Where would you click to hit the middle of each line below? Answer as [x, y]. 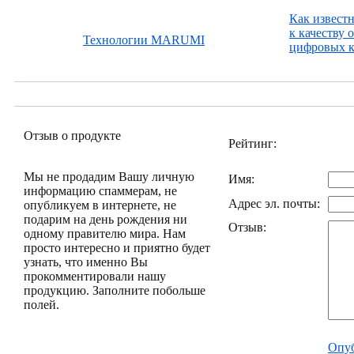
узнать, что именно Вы [86, 262]
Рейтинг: [252, 143]
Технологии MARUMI [144, 40]
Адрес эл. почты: [274, 203]
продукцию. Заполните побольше [115, 290]
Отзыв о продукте [72, 136]
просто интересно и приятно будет [117, 248]
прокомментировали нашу [95, 276]
